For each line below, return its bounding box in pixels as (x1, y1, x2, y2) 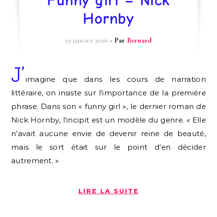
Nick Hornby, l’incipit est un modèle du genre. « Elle (11, 115, 206, 124)
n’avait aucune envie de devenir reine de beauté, (11, 128, 206, 138)
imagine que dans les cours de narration (25, 74, 206, 84)
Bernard (127, 35, 152, 45)
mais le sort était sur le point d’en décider (11, 142, 206, 152)
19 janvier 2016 (65, 35, 108, 45)
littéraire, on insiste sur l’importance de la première (11, 88, 206, 97)
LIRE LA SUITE (78, 186, 139, 195)
